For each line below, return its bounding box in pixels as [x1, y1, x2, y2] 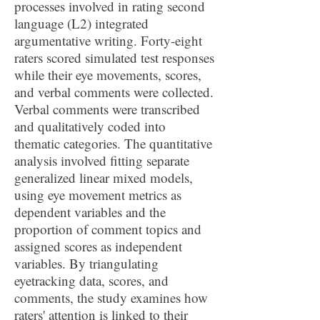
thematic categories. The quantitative [14, 134, 212, 152]
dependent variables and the [14, 203, 166, 221]
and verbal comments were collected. [14, 83, 214, 101]
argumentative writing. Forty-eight [14, 31, 202, 49]
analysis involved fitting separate [14, 151, 189, 169]
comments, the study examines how [14, 289, 208, 306]
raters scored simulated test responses [14, 49, 214, 66]
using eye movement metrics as [14, 186, 181, 204]
